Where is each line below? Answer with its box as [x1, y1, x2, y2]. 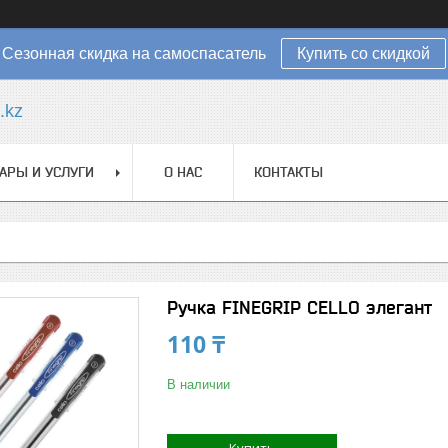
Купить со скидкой [297, 45, 430, 62]
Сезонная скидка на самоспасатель [2, 45, 266, 62]
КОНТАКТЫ [254, 164, 323, 180]
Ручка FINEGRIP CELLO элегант [167, 297, 432, 318]
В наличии [167, 377, 230, 392]
